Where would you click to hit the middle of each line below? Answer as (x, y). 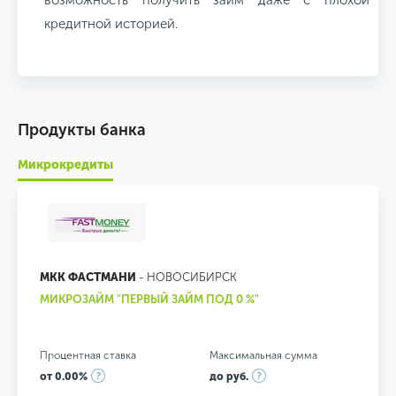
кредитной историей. (111, 23)
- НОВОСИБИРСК (187, 277)
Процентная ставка (88, 355)
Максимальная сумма (263, 355)
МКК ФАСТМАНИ (88, 277)
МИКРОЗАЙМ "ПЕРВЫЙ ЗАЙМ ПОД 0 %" (149, 299)
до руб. (228, 376)
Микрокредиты (65, 164)
